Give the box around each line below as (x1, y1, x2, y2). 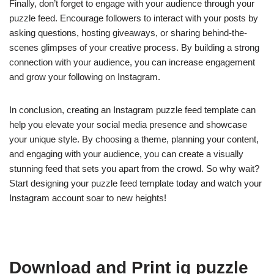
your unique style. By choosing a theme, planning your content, (9, 134, 259, 145)
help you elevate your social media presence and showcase (9, 119, 247, 130)
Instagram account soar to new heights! (9, 193, 166, 204)
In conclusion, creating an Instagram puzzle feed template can (9, 105, 256, 116)
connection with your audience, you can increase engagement (9, 57, 255, 68)
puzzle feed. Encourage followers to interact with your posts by (9, 13, 258, 24)
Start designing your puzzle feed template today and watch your (9, 178, 262, 189)
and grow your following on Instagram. (9, 72, 160, 83)
